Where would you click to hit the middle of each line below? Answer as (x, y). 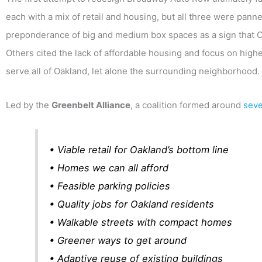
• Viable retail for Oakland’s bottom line (139, 149)
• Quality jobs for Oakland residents (132, 204)
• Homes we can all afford (109, 168)
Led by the (29, 105)
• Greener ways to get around (118, 240)
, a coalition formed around (187, 105)
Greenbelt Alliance (91, 105)
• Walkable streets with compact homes (141, 222)
